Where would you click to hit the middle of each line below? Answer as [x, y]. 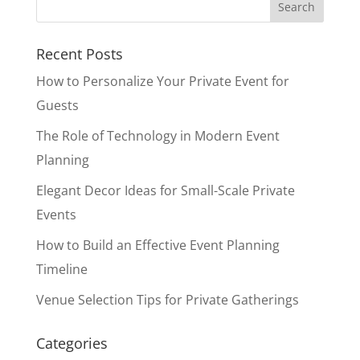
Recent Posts [79, 54]
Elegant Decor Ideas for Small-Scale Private [165, 190]
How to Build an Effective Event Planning [157, 245]
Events [56, 215]
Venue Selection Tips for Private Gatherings [167, 300]
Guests [57, 105]
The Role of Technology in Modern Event [157, 136]
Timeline [61, 269]
